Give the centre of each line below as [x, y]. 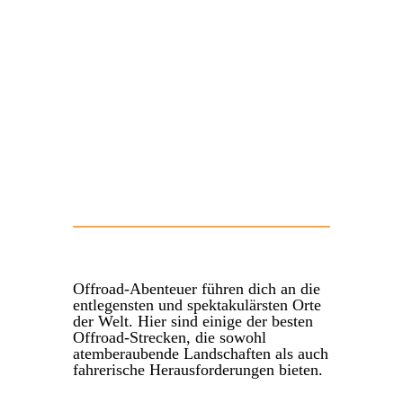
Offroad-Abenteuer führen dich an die [196, 289]
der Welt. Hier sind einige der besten [193, 322]
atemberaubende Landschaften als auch [200, 354]
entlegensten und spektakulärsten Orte [197, 305]
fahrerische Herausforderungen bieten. [197, 370]
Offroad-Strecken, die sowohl [169, 338]
